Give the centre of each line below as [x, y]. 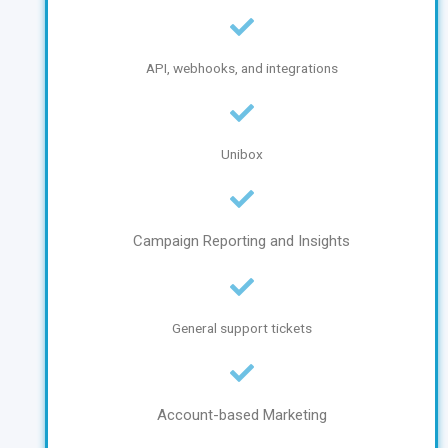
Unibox [241, 154]
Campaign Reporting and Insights [241, 241]
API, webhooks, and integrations [241, 68]
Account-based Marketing [241, 415]
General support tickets [241, 328]
